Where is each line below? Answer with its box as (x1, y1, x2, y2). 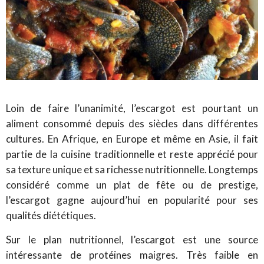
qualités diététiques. (6, 209, 96, 222)
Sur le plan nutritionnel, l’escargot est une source (6, 233, 258, 246)
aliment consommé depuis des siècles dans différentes (6, 117, 258, 130)
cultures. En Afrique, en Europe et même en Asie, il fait (6, 132, 258, 145)
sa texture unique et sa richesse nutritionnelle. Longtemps (6, 163, 258, 176)
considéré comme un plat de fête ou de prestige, (6, 178, 258, 191)
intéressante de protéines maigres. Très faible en (6, 248, 258, 261)
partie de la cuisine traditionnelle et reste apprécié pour (6, 147, 258, 160)
